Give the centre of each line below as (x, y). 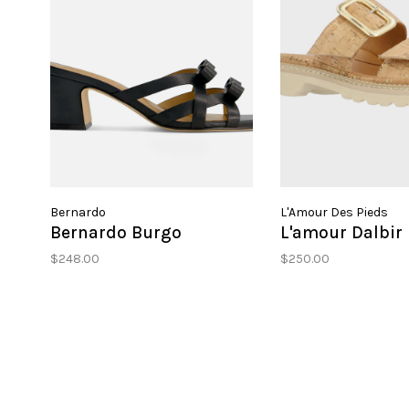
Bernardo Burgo (116, 233)
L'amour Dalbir (341, 233)
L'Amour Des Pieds (334, 213)
